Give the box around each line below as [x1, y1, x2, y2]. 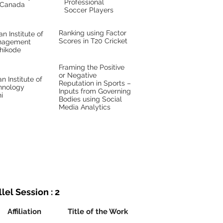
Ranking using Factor [59, 29, 126, 37]
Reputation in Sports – [59, 79, 131, 87]
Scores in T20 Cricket [59, 37, 127, 45]
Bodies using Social [59, 95, 122, 103]
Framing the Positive [59, 63, 124, 71]
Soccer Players [64, 6, 113, 14]
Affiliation [7, 207, 41, 216]
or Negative [59, 71, 97, 79]
